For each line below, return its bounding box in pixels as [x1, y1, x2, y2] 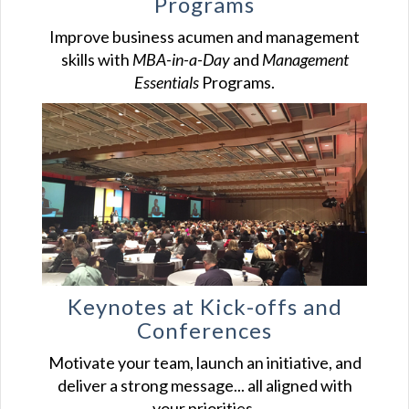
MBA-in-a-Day [131, 49, 230, 70]
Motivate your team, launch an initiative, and [47, 352, 362, 373]
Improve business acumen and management [49, 26, 360, 47]
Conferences [137, 317, 272, 344]
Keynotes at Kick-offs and [67, 293, 342, 320]
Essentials [134, 72, 199, 93]
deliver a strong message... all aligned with [57, 375, 352, 396]
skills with [60, 49, 132, 70]
